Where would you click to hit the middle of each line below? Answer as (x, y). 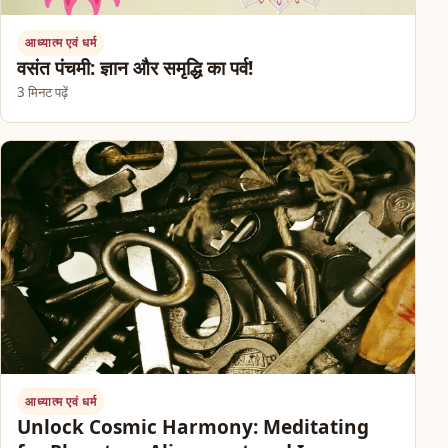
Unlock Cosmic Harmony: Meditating (193, 426)
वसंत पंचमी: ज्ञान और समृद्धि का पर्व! (135, 68)
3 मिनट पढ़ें (42, 92)
